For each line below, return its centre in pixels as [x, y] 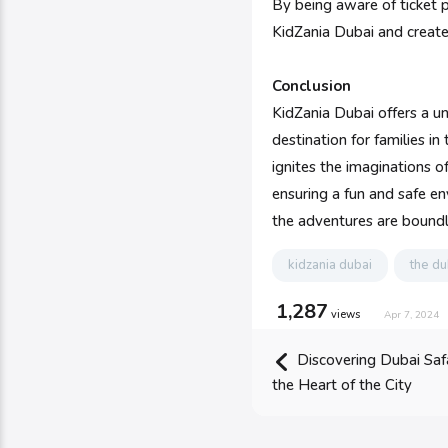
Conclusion [311, 86]
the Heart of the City [342, 385]
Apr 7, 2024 [411, 315]
